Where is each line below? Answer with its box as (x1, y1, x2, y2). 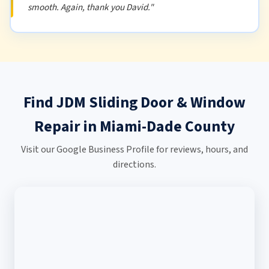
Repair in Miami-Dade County (34, 115, 235, 138)
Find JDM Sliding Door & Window (23, 91, 246, 113)
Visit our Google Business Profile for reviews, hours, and (21, 143, 248, 156)
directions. (113, 158, 156, 171)
